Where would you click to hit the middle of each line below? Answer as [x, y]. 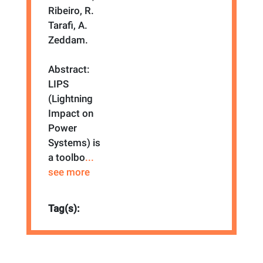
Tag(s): [64, 209]
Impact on [71, 113]
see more [69, 172]
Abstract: [69, 69]
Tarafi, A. [68, 25]
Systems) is [75, 142]
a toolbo [67, 157]
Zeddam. [68, 40]
